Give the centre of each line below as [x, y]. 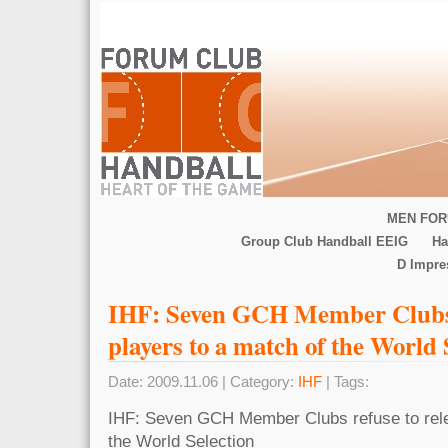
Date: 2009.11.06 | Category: [203, 381]
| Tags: [345, 381]
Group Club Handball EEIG [324, 241]
